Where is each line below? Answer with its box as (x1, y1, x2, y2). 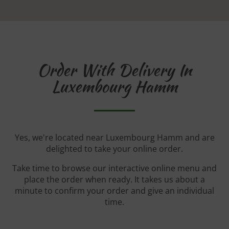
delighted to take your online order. (46, 143, 183, 155)
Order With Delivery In (37, 58, 192, 82)
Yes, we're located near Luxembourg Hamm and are (14, 132, 215, 144)
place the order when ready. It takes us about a (24, 174, 205, 186)
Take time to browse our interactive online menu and (12, 163, 217, 174)
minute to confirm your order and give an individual (15, 185, 214, 197)
